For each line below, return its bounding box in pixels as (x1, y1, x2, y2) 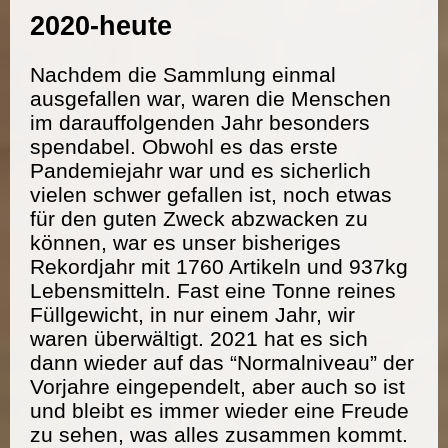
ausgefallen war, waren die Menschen (30, 86, 391, 110)
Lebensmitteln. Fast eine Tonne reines (30, 278, 396, 302)
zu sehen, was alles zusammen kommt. (30, 422, 408, 446)
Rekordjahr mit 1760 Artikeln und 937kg (30, 254, 408, 278)
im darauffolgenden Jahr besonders (30, 110, 370, 134)
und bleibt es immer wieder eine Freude (30, 398, 409, 422)
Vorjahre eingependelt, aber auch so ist (30, 374, 405, 398)
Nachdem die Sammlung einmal (30, 62, 336, 86)
